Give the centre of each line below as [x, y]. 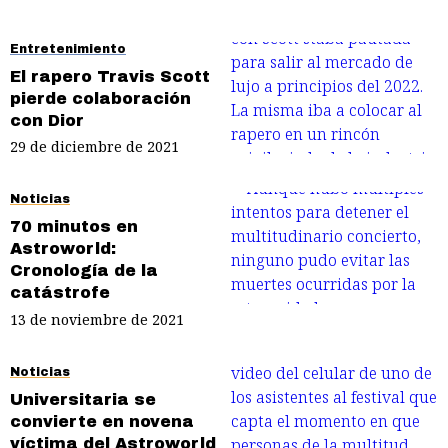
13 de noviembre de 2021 [97, 319]
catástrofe [60, 293]
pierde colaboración [100, 98]
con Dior [47, 120]
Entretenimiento [68, 48]
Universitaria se [83, 399]
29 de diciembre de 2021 [94, 147]
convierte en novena [102, 421]
